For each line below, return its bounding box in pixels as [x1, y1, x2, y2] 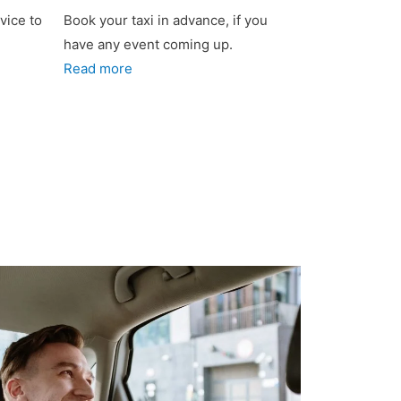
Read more [64, 60, 132, 77]
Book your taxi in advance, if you [64, 12, 268, 29]
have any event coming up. [64, 36, 233, 53]
